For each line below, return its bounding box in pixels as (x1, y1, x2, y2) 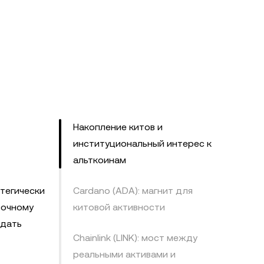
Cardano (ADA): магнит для (73, 185, 193, 196)
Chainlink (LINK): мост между (73, 232, 197, 243)
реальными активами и (73, 249, 176, 260)
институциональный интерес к (73, 138, 212, 149)
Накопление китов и (73, 121, 163, 133)
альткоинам (73, 154, 126, 166)
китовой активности (73, 202, 165, 213)
